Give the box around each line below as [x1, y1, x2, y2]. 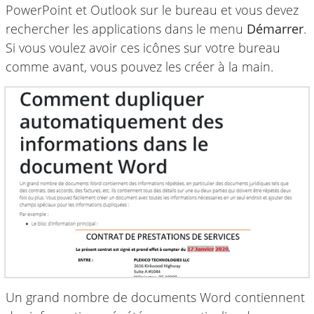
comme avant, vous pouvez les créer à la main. [6, 57, 273, 75]
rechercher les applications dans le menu [6, 20, 247, 37]
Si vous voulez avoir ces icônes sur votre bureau [6, 39, 280, 56]
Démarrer [247, 20, 303, 37]
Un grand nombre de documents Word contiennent [6, 288, 305, 306]
